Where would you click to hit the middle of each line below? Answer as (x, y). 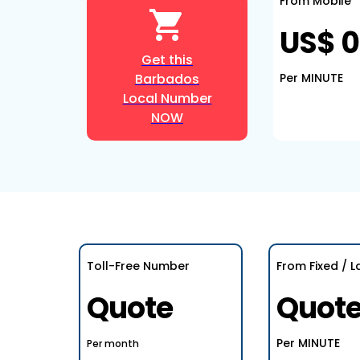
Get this (167, 60)
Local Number (167, 98)
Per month (113, 344)
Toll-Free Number (138, 266)
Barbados (167, 79)
